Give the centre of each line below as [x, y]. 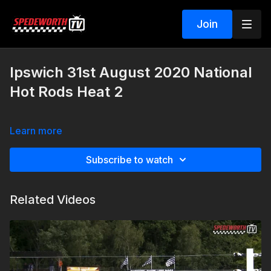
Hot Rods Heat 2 [66, 92]
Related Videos [53, 200]
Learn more [36, 131]
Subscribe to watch [129, 160]
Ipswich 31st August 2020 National [131, 72]
